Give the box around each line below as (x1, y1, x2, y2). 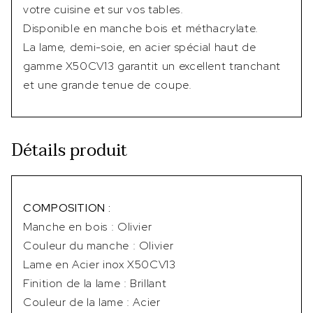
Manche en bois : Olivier (23, 219, 152, 234)
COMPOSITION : (23, 201, 111, 215)
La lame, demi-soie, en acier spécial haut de (23, 40, 256, 54)
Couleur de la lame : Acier (23, 295, 161, 310)
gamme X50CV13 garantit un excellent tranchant (23, 59, 281, 73)
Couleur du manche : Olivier (23, 238, 174, 253)
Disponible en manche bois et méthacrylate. (23, 21, 259, 36)
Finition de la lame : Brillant (23, 276, 167, 291)
